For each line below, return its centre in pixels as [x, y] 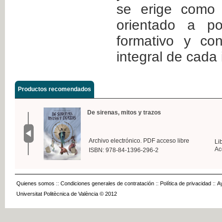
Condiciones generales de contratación [107, 183]
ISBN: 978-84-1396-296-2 [124, 150]
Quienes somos [35, 183]
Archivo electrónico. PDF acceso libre [139, 140]
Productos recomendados [55, 89]
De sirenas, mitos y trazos [124, 112]
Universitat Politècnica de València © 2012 [67, 194]
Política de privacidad [186, 183]
